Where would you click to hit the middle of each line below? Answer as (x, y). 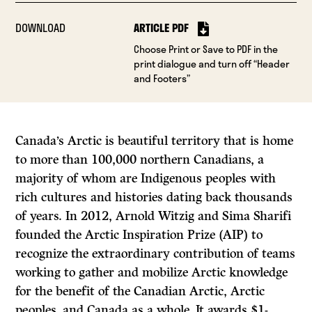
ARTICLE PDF (161, 28)
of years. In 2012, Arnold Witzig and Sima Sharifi (154, 216)
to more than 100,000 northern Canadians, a (140, 160)
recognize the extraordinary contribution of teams (156, 254)
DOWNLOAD (41, 28)
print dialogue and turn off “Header (211, 64)
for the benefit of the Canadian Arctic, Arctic (140, 291)
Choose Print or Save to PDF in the (205, 49)
